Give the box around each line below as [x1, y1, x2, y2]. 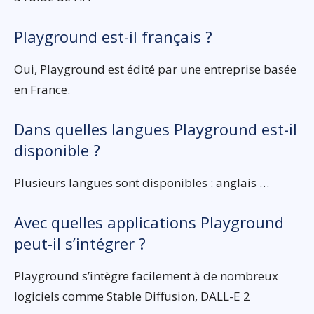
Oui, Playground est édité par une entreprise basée [14, 61, 296, 78]
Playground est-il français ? [14, 26, 212, 48]
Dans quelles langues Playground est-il [14, 118, 297, 140]
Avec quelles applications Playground [14, 212, 284, 233]
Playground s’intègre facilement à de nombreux [14, 268, 278, 285]
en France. [14, 81, 70, 98]
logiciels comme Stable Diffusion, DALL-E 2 [14, 288, 250, 305]
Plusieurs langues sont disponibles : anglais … [14, 175, 269, 191]
